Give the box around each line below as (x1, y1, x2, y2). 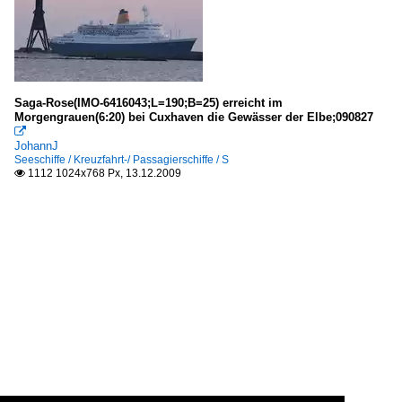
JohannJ (14, 139, 58, 153)
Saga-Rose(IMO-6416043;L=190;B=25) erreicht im (14, 96, 283, 109)
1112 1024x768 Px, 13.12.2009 (25, 167, 181, 179)
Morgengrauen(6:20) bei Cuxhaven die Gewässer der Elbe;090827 (14, 110, 373, 124)
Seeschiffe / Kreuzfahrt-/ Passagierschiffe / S (14, 153, 229, 166)
